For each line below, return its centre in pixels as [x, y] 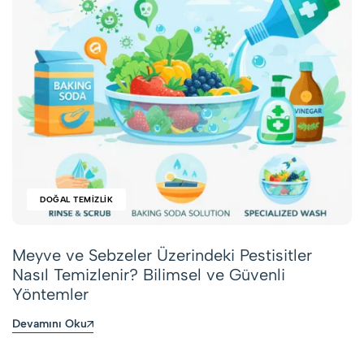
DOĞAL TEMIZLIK [76, 199]
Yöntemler [50, 294]
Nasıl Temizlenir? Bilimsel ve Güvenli [149, 275]
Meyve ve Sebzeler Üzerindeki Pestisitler [162, 255]
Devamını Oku [50, 323]
